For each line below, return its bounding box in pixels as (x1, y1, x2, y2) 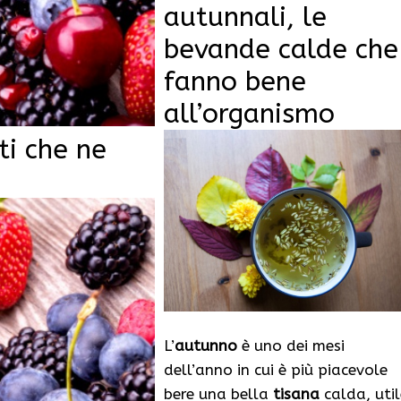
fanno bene (163, 64, 306, 98)
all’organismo (163, 97, 335, 130)
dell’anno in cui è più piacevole (163, 361, 388, 380)
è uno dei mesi (236, 337, 345, 355)
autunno (174, 337, 237, 355)
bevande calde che (163, 32, 398, 65)
